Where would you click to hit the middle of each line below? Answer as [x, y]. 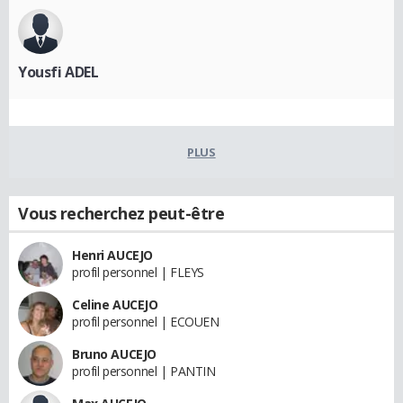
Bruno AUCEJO [114, 354]
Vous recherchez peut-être [121, 213]
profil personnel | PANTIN [144, 371]
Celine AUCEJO [115, 304]
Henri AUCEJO [112, 255]
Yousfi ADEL [58, 72]
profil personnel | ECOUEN [146, 321]
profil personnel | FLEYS [138, 272]
